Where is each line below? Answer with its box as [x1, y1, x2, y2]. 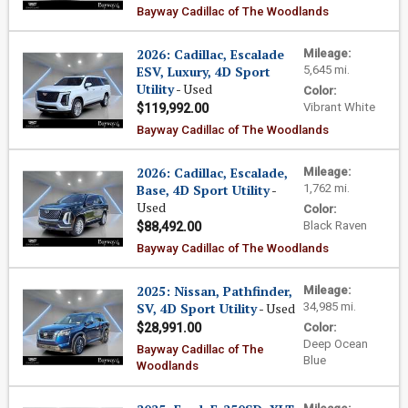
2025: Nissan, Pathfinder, [137, 282, 292, 300]
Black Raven [303, 219, 367, 232]
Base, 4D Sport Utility [137, 181, 270, 199]
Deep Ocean [303, 337, 368, 351]
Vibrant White [303, 100, 375, 114]
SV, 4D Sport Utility [137, 300, 257, 317]
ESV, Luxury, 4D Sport [137, 63, 270, 80]
